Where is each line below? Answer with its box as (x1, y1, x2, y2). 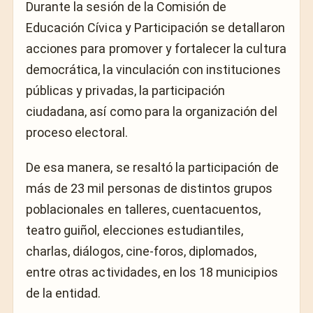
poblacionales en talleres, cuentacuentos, (26, 202, 261, 217)
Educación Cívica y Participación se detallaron (26, 20, 285, 35)
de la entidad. (26, 286, 101, 301)
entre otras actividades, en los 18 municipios (26, 265, 278, 280)
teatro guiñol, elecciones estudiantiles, (26, 223, 244, 238)
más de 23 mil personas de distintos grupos (26, 181, 273, 196)
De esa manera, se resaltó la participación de (26, 160, 279, 175)
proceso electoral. (26, 124, 128, 140)
